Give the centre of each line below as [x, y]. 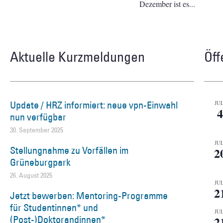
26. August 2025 [31, 175]
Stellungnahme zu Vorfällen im [69, 150]
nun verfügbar [38, 117]
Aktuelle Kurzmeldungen [77, 56]
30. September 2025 [37, 130]
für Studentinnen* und [54, 207]
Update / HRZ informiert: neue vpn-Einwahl [94, 105]
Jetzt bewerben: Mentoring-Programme [89, 195]
